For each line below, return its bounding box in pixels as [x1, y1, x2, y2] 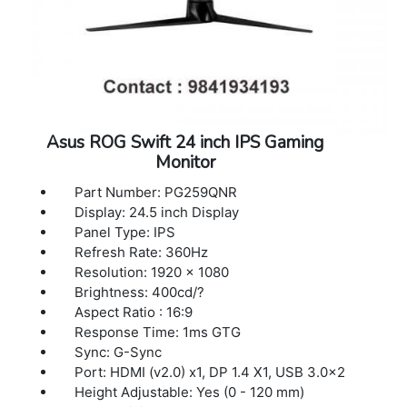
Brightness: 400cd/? [74, 283, 205, 302]
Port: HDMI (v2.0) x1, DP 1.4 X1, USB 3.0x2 [74, 363, 346, 382]
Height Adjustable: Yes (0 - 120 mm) [74, 383, 305, 402]
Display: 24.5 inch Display [74, 203, 240, 222]
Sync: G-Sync [74, 343, 163, 362]
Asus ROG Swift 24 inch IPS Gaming [46, 131, 324, 155]
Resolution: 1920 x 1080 [74, 263, 230, 282]
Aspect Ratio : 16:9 [74, 303, 194, 322]
